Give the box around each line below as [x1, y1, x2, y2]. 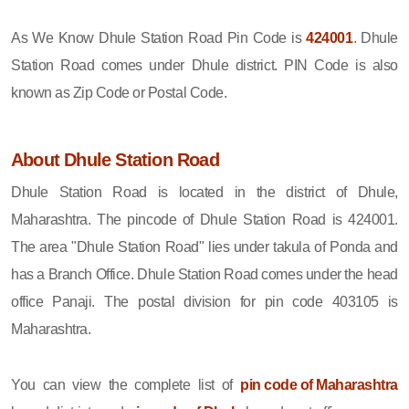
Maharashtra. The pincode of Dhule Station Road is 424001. [11, 211, 398, 227]
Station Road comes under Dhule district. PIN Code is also [11, 57, 398, 73]
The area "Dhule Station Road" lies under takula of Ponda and [11, 238, 398, 255]
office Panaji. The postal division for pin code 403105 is [11, 293, 398, 309]
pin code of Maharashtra [240, 376, 398, 393]
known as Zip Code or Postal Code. [11, 84, 227, 100]
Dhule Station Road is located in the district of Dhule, [11, 184, 398, 200]
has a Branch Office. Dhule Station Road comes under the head [11, 266, 398, 282]
